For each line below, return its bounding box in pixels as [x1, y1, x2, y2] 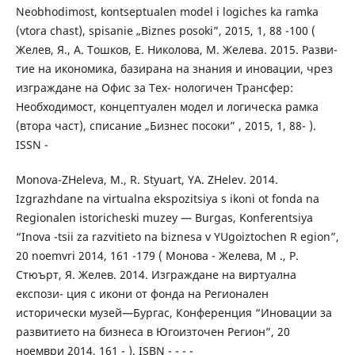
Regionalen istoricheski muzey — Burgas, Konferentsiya [15, 210, 313, 226]
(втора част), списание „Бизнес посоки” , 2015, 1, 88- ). [15, 118, 316, 134]
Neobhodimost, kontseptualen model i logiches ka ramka [15, 4, 319, 20]
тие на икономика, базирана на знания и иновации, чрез [15, 61, 333, 77]
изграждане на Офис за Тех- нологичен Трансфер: [15, 80, 293, 96]
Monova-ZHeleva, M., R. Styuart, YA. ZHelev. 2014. [15, 172, 278, 188]
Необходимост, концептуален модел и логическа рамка [15, 99, 319, 115]
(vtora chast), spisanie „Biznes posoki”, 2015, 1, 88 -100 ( [15, 23, 315, 39]
